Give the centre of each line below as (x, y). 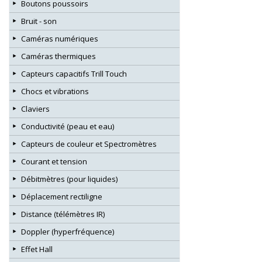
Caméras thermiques (58, 56)
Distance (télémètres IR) (63, 214)
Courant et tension (54, 161)
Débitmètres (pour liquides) (69, 179)
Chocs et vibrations (55, 91)
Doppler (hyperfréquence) (68, 231)
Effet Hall (37, 249)
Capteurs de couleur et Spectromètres (89, 144)
